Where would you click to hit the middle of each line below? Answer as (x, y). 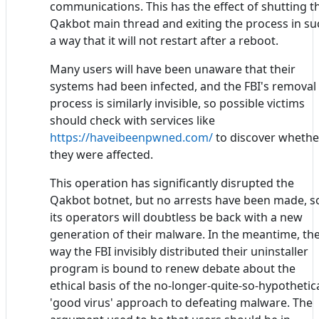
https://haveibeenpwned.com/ (131, 137)
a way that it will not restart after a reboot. (164, 40)
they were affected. (101, 154)
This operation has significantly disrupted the (172, 183)
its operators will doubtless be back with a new (176, 217)
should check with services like (132, 120)
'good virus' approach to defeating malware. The (181, 302)
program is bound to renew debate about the (173, 268)
